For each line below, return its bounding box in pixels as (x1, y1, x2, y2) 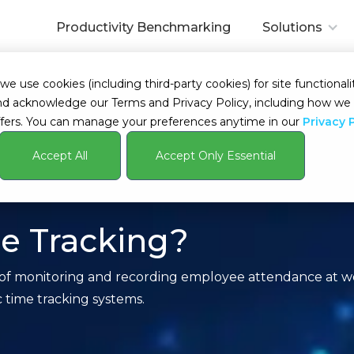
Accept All (32, 149, 88, 164)
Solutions (262, 20, 322, 35)
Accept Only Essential (155, 149, 276, 164)
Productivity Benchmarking (56, 20, 231, 35)
